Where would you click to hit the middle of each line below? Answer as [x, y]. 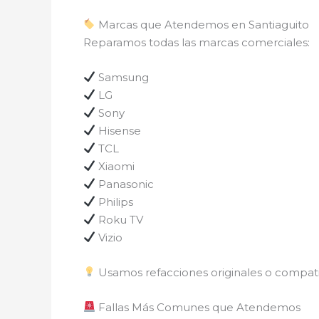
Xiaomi [115, 166]
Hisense [119, 130]
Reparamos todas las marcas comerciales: [197, 42]
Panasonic [125, 184]
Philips [115, 202]
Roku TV [120, 219]
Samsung [122, 77]
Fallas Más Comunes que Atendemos [198, 307]
